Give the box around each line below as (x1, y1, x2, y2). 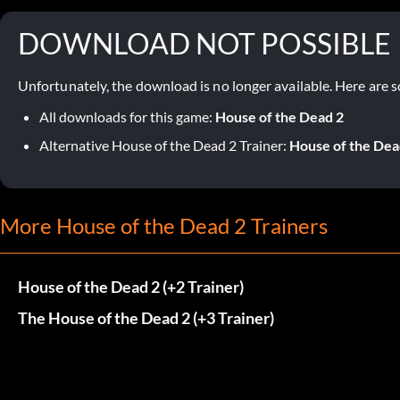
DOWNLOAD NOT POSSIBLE (18, 25, 391, 61)
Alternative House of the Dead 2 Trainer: (39, 136, 289, 154)
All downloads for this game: (39, 107, 215, 125)
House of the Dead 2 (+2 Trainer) (18, 276, 244, 296)
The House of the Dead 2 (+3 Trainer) (18, 307, 274, 328)
